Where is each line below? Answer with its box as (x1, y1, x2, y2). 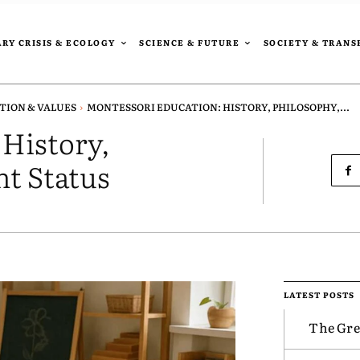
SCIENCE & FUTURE (139, 36, 239, 49)
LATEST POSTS (284, 288, 355, 301)
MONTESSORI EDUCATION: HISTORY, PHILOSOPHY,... (87, 100, 350, 115)
